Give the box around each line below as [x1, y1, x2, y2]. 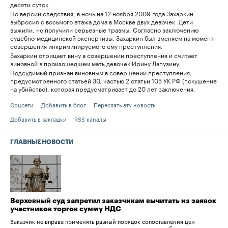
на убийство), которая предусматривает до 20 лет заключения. [10, 83, 195, 94]
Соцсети [10, 100, 34, 109]
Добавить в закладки [10, 114, 67, 124]
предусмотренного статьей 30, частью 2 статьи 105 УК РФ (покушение [10, 75, 217, 85]
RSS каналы [74, 114, 106, 124]
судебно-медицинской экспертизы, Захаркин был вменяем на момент [10, 33, 214, 43]
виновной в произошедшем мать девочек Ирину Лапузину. [10, 58, 181, 68]
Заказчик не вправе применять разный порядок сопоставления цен [10, 216, 195, 225]
